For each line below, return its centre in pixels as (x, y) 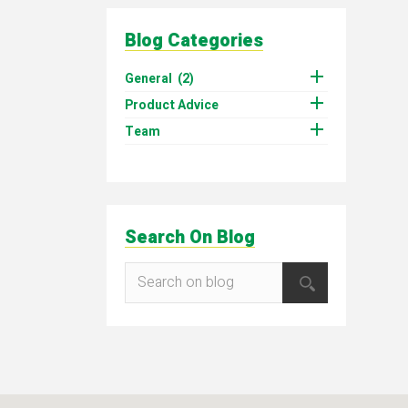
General (148, 78)
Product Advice (172, 105)
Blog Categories (194, 40)
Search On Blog (190, 237)
